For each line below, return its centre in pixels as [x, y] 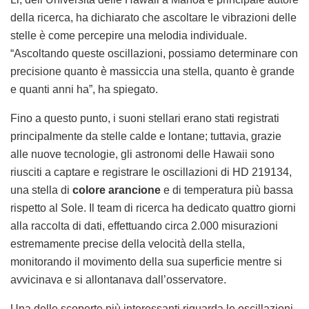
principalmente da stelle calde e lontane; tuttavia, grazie [146, 137]
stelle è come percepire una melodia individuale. [129, 36]
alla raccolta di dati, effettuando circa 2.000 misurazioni [144, 226]
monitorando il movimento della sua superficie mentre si [146, 262]
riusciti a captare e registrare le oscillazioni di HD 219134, [151, 172]
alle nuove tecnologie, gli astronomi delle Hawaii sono [142, 154]
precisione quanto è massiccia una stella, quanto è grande [152, 72]
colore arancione [117, 190]
